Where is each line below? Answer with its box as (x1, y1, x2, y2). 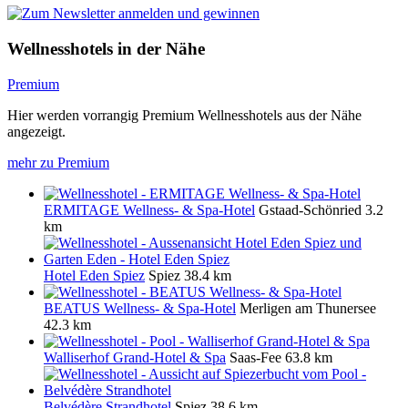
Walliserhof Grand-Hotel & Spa (44, 349, 226, 365)
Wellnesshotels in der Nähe (7, 39, 205, 59)
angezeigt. (7, 123, 66, 139)
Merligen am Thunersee (240, 300, 376, 316)
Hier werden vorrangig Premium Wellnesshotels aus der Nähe (7, 107, 362, 123)
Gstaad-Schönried (259, 201, 362, 218)
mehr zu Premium (7, 154, 109, 170)
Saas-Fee (229, 349, 281, 365)
